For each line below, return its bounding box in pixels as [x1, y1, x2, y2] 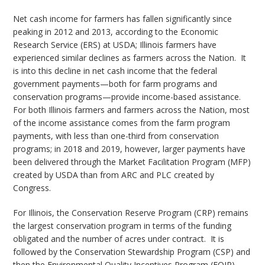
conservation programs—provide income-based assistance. [13, 91, 244, 103]
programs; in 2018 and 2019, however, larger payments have [13, 143, 246, 155]
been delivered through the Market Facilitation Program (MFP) [13, 156, 251, 168]
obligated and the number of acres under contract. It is [13, 233, 225, 245]
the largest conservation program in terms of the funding [13, 220, 232, 232]
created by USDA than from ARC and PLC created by [13, 169, 215, 181]
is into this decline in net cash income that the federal [13, 65, 218, 77]
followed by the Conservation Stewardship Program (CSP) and [13, 246, 251, 258]
